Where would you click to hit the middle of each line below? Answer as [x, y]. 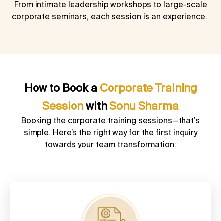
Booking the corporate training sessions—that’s [110, 120]
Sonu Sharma [144, 105]
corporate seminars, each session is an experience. [110, 17]
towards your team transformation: [110, 144]
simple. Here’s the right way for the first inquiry [110, 132]
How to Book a [62, 87]
